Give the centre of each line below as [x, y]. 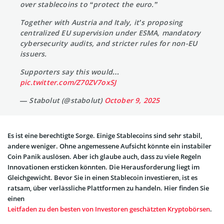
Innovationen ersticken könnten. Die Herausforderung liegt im [103, 167]
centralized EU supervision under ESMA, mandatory [110, 33]
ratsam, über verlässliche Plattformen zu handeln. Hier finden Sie [108, 188]
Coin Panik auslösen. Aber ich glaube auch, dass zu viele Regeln [104, 157]
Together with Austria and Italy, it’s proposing [101, 22]
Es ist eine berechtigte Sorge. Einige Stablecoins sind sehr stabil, [105, 136]
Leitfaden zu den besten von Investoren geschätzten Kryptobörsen [109, 209]
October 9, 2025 [132, 100]
